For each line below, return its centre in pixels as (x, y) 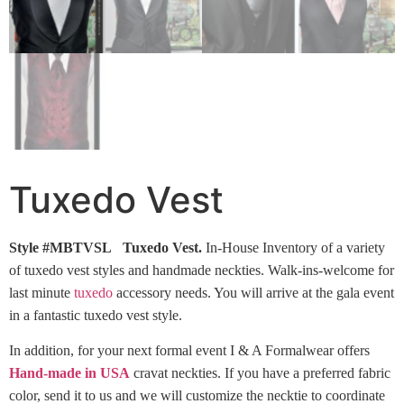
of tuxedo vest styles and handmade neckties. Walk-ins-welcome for (202, 271)
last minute (41, 293)
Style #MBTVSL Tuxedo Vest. (107, 248)
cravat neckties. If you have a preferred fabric (260, 373)
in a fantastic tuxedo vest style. (96, 316)
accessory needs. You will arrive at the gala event (253, 293)
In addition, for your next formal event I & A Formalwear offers (189, 351)
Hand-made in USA (69, 373)
